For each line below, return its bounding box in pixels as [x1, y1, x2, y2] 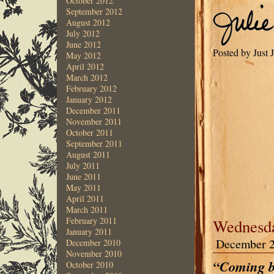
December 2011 [65, 105, 120, 116]
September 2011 [65, 138, 122, 149]
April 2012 [65, 61, 104, 72]
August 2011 [65, 149, 110, 160]
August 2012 [65, 17, 110, 28]
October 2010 [65, 259, 113, 270]
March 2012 [65, 72, 108, 83]
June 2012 [65, 39, 101, 50]
